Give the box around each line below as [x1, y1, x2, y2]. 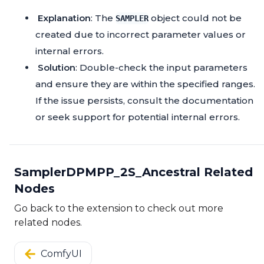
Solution [38, 62, 75, 74]
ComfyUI [41, 248, 82, 260]
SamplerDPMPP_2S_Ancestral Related [14, 165, 253, 180]
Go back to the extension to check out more [14, 203, 223, 214]
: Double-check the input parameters [75, 62, 247, 74]
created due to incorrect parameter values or [35, 29, 246, 41]
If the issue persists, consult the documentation [35, 95, 253, 107]
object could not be [148, 12, 242, 24]
